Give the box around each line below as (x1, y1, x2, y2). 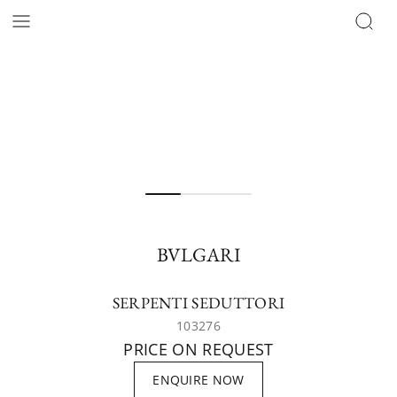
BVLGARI (156, 242, 240, 268)
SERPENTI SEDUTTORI (112, 292, 285, 313)
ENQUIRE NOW (152, 371, 245, 388)
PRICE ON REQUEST (123, 339, 274, 360)
